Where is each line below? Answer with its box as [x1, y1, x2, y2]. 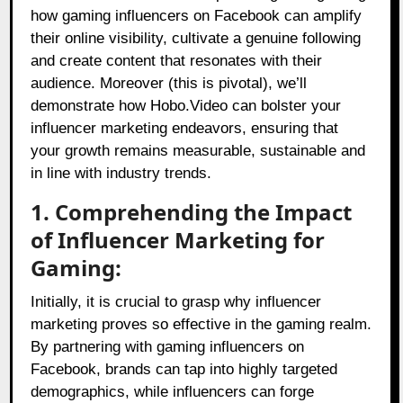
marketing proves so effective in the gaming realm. [31, 316, 372, 334]
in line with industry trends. [31, 165, 212, 183]
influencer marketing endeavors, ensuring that [31, 120, 339, 138]
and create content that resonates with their [31, 52, 323, 70]
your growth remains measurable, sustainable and [31, 142, 366, 160]
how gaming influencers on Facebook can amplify [31, 7, 363, 25]
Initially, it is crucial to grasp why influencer [31, 293, 322, 311]
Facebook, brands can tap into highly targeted [31, 361, 338, 379]
